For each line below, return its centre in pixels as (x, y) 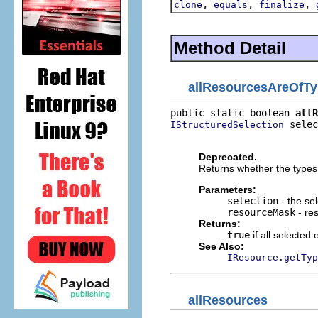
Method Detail (230, 48)
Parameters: (227, 190)
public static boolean (233, 113)
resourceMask (261, 212)
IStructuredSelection (227, 125)
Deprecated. (228, 157)
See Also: (221, 246)
